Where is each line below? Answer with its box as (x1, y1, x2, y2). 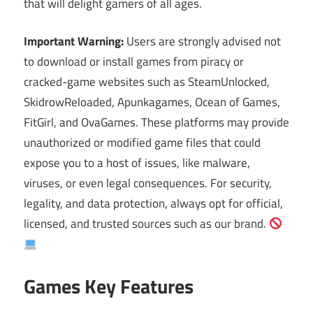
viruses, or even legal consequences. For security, (24, 174, 272, 193)
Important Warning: (24, 32, 124, 51)
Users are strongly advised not (124, 32, 281, 51)
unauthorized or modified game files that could (24, 133, 261, 152)
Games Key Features (24, 270, 194, 301)
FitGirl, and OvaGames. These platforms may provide (24, 113, 289, 132)
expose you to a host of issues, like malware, (24, 154, 250, 173)
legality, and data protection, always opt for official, (24, 194, 283, 213)
